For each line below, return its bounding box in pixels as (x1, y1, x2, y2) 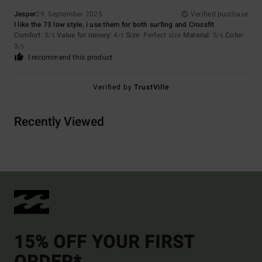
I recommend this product (27, 52, 113, 63)
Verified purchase (190, 9, 248, 20)
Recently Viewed (14, 113, 104, 132)
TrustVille (134, 82, 169, 93)
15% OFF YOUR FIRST (14, 229, 194, 256)
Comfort (14, 30, 41, 41)
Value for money (57, 30, 110, 41)
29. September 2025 (36, 9, 102, 20)
